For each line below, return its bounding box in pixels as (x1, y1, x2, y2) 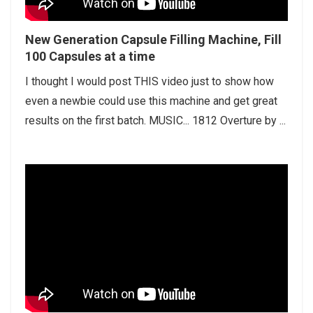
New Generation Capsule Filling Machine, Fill (25, 32, 282, 48)
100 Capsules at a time (25, 49, 155, 64)
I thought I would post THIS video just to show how (25, 75, 274, 89)
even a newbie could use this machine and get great (25, 94, 277, 108)
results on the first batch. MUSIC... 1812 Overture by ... (25, 114, 286, 128)
